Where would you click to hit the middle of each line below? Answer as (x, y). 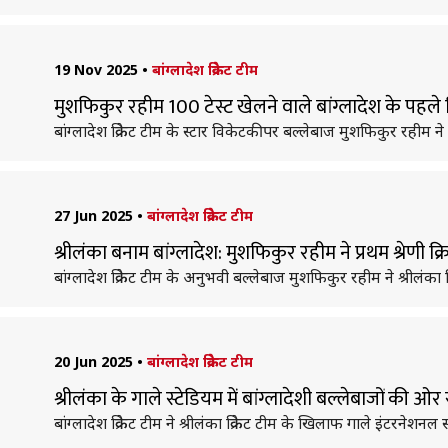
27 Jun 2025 (93, 215)
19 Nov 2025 (95, 69)
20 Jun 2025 (93, 361)
